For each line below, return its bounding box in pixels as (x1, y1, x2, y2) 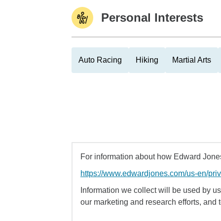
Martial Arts (172, 56, 211, 64)
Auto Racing (78, 56, 122, 64)
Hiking (136, 56, 158, 64)
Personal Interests (101, 11, 203, 24)
